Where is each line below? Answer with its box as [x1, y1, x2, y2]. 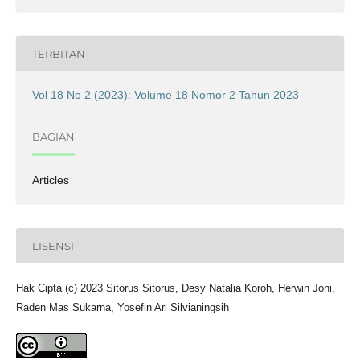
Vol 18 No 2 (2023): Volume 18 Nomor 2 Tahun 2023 [31, 88, 299, 102]
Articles [31, 174, 69, 187]
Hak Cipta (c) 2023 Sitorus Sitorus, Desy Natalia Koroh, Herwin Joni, [15, 282, 335, 295]
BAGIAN [31, 129, 75, 143]
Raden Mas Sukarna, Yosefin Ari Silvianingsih [15, 301, 229, 314]
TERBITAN [31, 47, 85, 60]
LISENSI [31, 239, 74, 252]
